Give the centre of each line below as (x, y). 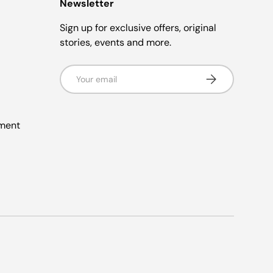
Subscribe (224, 76)
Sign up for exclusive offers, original (138, 27)
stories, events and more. (115, 42)
